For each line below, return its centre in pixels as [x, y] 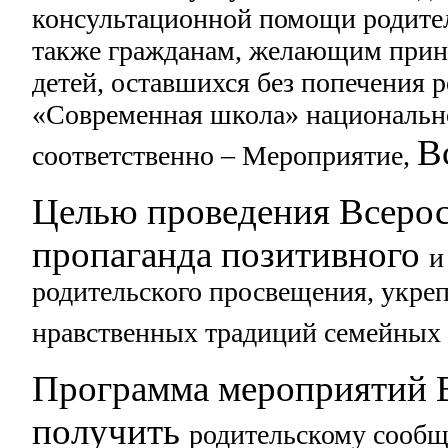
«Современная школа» [169, 115]
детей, [72, 83]
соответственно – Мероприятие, [225, 156]
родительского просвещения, [207, 292]
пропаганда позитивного [231, 255]
